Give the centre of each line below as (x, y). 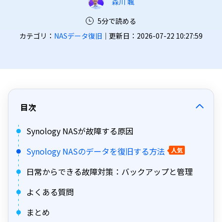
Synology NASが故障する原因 (80, 131)
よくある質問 (50, 192)
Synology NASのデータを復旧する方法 (96, 151)
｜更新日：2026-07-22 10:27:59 (152, 36)
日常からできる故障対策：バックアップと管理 (110, 171)
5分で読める (117, 21)
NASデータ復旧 (78, 36)
